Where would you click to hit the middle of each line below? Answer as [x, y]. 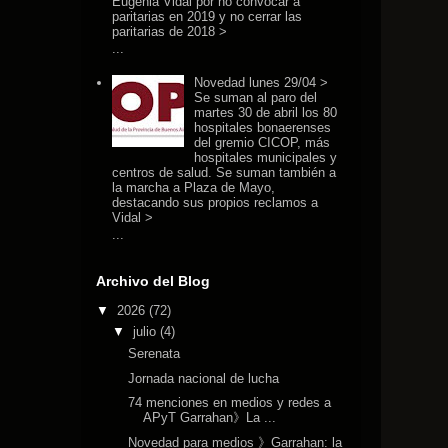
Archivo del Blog [153, 281]
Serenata [154, 353]
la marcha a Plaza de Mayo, [194, 187]
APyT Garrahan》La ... [210, 418]
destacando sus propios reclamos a [215, 202]
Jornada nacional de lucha [204, 378]
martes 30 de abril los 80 [266, 112]
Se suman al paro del [256, 97]
